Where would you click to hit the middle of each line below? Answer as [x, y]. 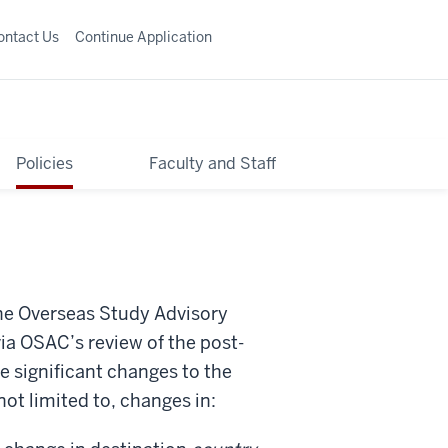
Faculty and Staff [213, 163]
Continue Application [143, 36]
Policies [44, 163]
